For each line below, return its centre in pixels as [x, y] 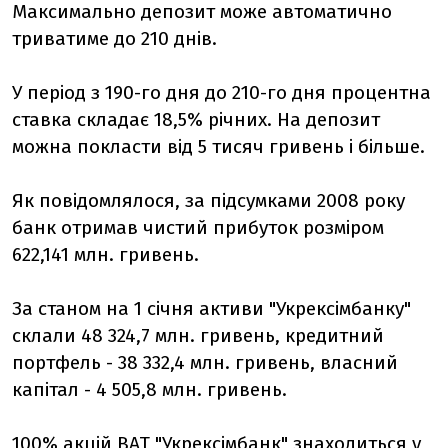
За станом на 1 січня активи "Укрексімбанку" [211, 308]
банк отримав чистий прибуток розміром [198, 227]
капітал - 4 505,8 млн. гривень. [149, 389]
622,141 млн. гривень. [105, 254]
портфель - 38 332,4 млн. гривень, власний [205, 362]
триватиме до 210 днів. [114, 38]
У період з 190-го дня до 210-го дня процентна [221, 92]
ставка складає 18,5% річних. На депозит [196, 119]
